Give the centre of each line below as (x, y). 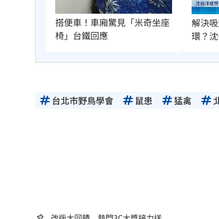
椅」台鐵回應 (82, 35)
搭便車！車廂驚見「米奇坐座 (112, 22)
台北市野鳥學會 (83, 100)
